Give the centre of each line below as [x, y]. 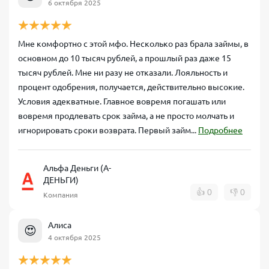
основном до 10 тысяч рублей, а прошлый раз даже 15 [125, 58]
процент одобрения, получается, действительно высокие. [131, 87]
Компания [61, 195]
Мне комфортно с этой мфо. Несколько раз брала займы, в [133, 44]
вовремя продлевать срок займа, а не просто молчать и [126, 116]
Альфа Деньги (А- [77, 168]
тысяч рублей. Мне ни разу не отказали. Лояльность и [123, 73]
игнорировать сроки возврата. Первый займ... [108, 130]
